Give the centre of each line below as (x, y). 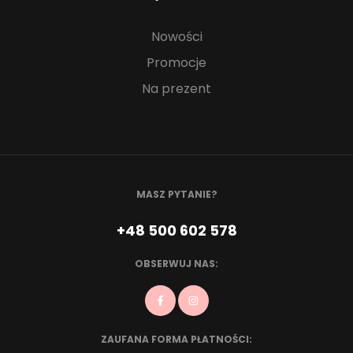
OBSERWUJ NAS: (176, 264)
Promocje (176, 63)
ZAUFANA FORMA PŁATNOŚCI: (176, 340)
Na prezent (176, 89)
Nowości (176, 37)
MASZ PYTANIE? (176, 195)
